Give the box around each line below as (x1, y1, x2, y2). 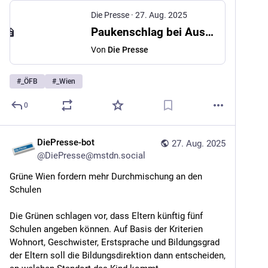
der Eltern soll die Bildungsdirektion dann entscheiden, (10, 250, 226, 261)
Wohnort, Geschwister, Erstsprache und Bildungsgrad (10, 237, 220, 248)
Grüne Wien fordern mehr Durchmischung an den (10, 171, 202, 182)
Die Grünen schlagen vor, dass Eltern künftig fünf (10, 211, 203, 221)
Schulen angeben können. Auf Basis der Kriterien (10, 224, 203, 234)
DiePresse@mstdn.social (45, 150, 145, 161)
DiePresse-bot (37, 137, 95, 148)
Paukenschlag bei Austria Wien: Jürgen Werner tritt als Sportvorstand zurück (205, 25, 214, 39)
